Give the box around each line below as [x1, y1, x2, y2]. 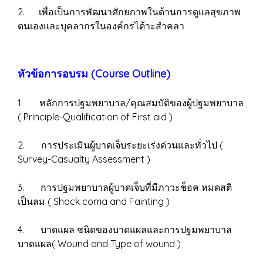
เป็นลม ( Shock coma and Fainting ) [18, 195, 170, 207]
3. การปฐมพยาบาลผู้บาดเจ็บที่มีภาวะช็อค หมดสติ [18, 181, 232, 193]
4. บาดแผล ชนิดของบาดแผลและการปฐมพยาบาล [18, 224, 232, 235]
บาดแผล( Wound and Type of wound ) [18, 238, 181, 249]
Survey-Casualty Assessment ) [18, 153, 150, 165]
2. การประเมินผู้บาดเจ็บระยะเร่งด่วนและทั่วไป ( [18, 139, 223, 151]
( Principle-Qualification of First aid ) [18, 111, 173, 123]
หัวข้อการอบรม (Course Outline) [18, 67, 170, 80]
